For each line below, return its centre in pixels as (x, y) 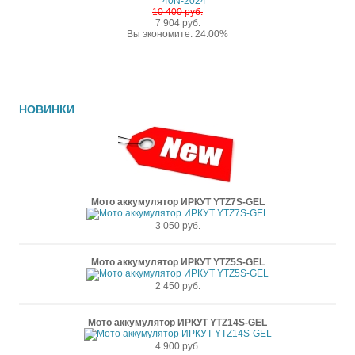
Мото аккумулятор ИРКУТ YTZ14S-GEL (177, 323)
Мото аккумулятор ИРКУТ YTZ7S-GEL (177, 202)
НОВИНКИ (47, 109)
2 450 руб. (177, 286)
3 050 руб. (177, 226)
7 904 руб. (177, 23)
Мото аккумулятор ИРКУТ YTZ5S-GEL (177, 262)
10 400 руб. (177, 12)
